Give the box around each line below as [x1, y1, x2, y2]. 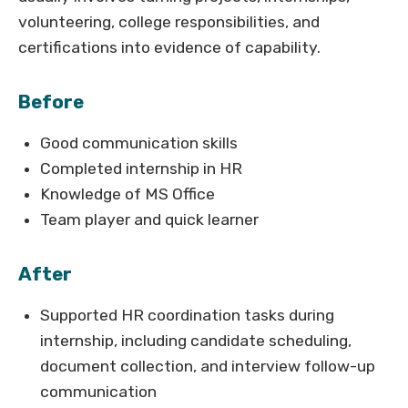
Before [18, 91, 84, 114]
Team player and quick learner [40, 210, 259, 229]
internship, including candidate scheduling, [40, 331, 352, 351]
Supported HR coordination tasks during [40, 306, 334, 325]
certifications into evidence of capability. [18, 38, 321, 57]
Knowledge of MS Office [40, 185, 215, 204]
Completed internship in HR [40, 159, 242, 178]
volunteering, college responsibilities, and [18, 13, 320, 32]
